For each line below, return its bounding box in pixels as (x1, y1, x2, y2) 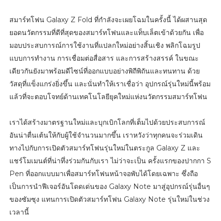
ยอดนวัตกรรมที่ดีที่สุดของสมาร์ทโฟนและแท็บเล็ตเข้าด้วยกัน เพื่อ (9, 28, 204, 37)
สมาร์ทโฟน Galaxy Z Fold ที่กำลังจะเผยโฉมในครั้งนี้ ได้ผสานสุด (9, 15, 207, 24)
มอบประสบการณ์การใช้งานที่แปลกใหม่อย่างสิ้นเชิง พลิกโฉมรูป (9, 40, 200, 50)
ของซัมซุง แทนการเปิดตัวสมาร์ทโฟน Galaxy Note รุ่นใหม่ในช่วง (9, 194, 210, 204)
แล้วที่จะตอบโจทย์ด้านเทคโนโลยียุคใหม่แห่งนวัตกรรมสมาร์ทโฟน (9, 92, 207, 101)
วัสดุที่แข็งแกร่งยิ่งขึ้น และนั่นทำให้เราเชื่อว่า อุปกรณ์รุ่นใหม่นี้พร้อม (9, 79, 211, 88)
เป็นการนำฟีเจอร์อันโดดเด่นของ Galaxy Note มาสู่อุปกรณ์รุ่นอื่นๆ (9, 182, 210, 191)
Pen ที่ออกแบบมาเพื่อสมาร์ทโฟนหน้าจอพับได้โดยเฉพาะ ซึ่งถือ (9, 169, 198, 178)
